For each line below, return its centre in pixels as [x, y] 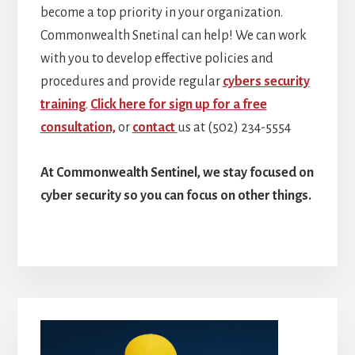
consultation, [78, 128]
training [63, 105]
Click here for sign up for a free [178, 105]
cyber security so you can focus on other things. [177, 196]
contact [155, 128]
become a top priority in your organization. [161, 13]
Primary [68, 313]
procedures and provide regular [131, 82]
